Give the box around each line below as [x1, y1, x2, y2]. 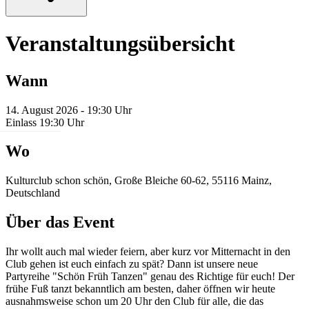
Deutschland [6, 187, 60, 199]
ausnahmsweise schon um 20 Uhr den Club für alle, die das [6, 295, 263, 308]
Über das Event [6, 213, 114, 232]
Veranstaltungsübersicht [6, 31, 235, 57]
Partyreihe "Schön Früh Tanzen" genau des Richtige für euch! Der [6, 270, 295, 283]
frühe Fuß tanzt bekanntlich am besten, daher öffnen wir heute [6, 283, 275, 295]
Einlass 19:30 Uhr [6, 116, 84, 128]
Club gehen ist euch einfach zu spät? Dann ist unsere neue [6, 258, 258, 270]
